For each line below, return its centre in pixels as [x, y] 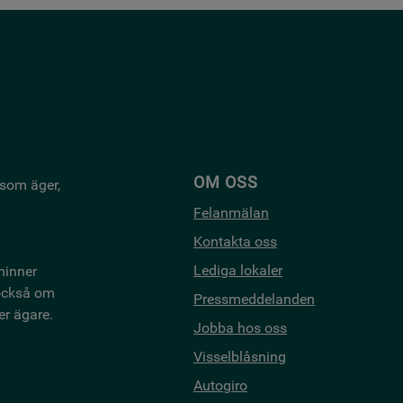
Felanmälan [231, 213]
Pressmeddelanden [254, 300]
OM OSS [226, 183]
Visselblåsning [240, 357]
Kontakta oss [235, 242]
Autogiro [220, 386]
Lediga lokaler [238, 271]
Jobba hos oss [240, 328]
